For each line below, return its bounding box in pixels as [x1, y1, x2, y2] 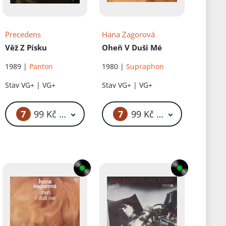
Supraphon [126, 62, 164, 72]
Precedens [5, 29, 41, 40]
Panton [29, 62, 53, 72]
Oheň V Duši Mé [102, 42, 162, 53]
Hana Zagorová [102, 29, 155, 40]
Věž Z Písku [5, 42, 47, 53]
